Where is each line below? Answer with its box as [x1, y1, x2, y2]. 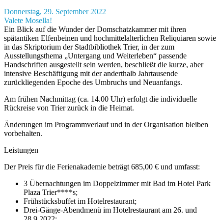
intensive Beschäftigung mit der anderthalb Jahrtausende [4, 69, 178, 78]
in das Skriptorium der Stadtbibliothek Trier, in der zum [4, 43, 174, 52]
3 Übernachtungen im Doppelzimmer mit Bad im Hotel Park [24, 179, 211, 188]
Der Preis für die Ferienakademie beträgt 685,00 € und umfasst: [4, 163, 200, 171]
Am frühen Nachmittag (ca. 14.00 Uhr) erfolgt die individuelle [4, 95, 197, 104]
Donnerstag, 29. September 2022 [4, 7, 106, 16]
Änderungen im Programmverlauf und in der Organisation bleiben [4, 120, 208, 129]
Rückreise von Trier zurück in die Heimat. [4, 104, 136, 112]
